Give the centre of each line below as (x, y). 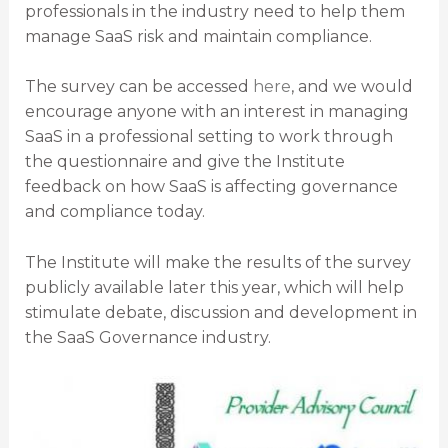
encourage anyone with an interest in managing (216, 112)
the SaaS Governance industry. (147, 337)
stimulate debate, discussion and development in (220, 312)
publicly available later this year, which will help (214, 287)
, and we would (351, 87)
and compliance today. (114, 212)
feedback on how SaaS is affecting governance (211, 187)
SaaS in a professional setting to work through (208, 137)
